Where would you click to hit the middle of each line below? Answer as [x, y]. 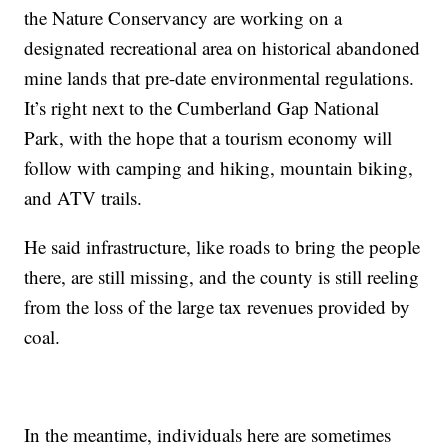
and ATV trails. [83, 197]
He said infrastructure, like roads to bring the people [222, 246]
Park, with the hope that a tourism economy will [208, 137]
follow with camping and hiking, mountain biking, [219, 167]
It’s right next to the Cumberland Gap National [202, 107]
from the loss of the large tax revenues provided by [217, 306]
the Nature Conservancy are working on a [183, 17]
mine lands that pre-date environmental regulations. [219, 77]
